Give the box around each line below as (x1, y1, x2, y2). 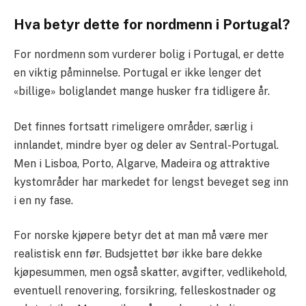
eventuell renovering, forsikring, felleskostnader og (14, 284, 276, 298)
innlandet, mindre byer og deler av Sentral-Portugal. (14, 138, 279, 152)
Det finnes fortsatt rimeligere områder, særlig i (14, 120, 253, 133)
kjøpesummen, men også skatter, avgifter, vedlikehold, (14, 266, 287, 279)
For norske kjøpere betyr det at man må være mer (14, 229, 268, 242)
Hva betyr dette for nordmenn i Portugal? (14, 16, 290, 33)
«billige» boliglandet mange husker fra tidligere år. (14, 84, 270, 98)
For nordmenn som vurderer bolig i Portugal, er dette (14, 47, 284, 61)
